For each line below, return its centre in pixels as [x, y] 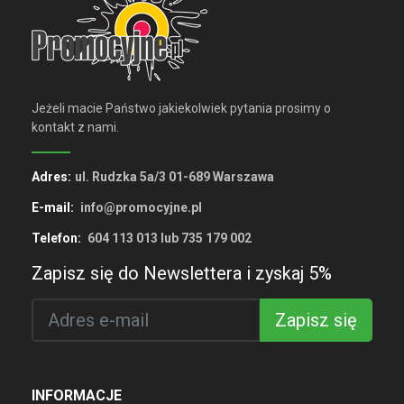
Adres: [51, 177]
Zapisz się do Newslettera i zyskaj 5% [182, 273]
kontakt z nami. [75, 127]
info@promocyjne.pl [140, 207]
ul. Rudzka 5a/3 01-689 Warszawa [174, 177]
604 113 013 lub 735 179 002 [168, 238]
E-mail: [53, 207]
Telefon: [56, 238]
